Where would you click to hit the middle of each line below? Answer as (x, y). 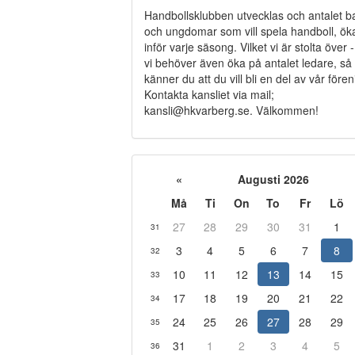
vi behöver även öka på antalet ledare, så (248, 62)
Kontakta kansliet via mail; (209, 94)
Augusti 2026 (274, 179)
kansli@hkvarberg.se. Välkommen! (231, 110)
